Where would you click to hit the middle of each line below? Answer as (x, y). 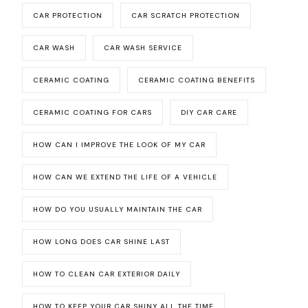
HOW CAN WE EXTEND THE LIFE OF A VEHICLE (125, 177)
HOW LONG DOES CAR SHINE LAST (102, 242)
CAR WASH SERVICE (143, 48)
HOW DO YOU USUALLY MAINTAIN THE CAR (118, 210)
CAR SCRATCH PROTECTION (186, 16)
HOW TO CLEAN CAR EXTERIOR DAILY (107, 274)
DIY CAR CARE (209, 113)
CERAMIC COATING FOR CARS (93, 113)
